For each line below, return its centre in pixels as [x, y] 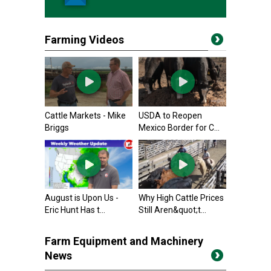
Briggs [57, 127]
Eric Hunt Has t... [75, 210]
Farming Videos [84, 40]
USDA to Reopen [170, 115]
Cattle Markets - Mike [85, 115]
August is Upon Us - [82, 198]
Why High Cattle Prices [181, 198]
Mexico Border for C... [179, 127]
